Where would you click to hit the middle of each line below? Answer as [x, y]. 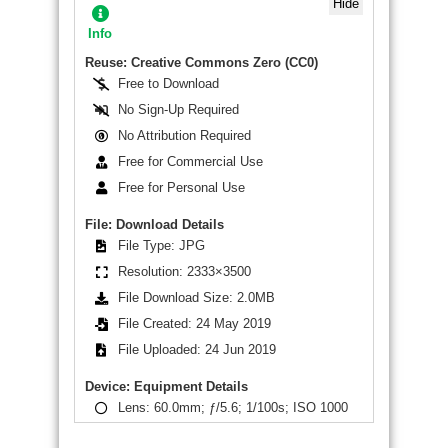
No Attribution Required [184, 136]
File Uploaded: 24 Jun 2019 [196, 350]
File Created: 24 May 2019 [194, 324]
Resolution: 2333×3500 [184, 272]
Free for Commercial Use [190, 162]
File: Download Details [154, 224]
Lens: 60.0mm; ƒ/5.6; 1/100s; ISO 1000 [232, 408]
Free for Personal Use [181, 188]
